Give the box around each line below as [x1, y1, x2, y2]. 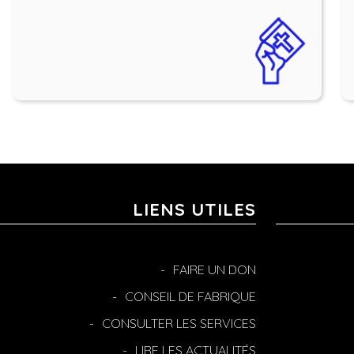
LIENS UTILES [133, 198, 256, 220]
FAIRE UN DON [173, 262, 256, 277]
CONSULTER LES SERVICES [102, 315, 256, 331]
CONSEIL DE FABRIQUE [125, 288, 256, 304]
